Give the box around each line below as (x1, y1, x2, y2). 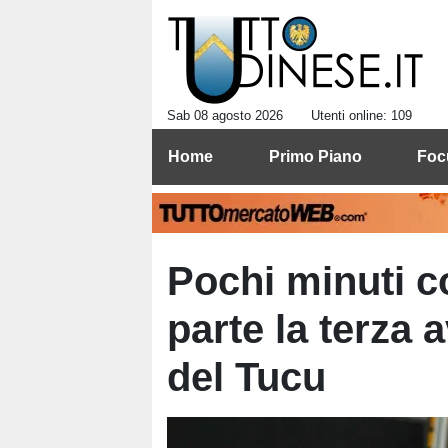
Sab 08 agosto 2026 (167, 108, 283, 123)
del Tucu (167, 355, 326, 399)
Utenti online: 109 (311, 108, 412, 123)
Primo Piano (268, 148, 362, 165)
